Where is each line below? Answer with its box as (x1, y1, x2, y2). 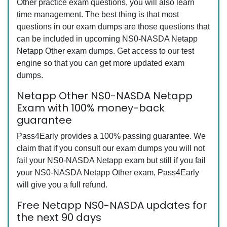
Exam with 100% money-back (17, 101, 165, 115)
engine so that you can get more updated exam (17, 59, 184, 67)
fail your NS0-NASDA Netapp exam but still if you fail (17, 156, 206, 165)
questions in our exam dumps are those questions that (17, 22, 210, 31)
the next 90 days (17, 210, 101, 224)
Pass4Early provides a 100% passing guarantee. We (17, 132, 206, 140)
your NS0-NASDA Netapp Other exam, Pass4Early (17, 168, 199, 177)
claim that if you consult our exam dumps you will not (17, 144, 205, 153)
